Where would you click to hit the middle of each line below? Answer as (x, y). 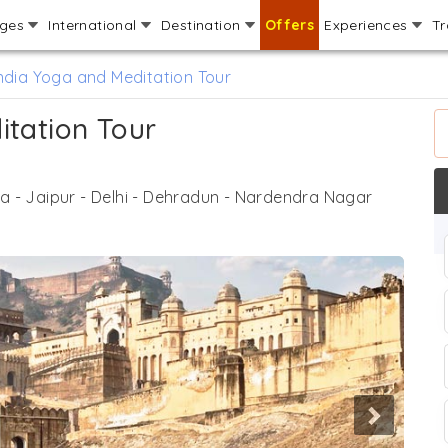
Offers (289, 25)
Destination (202, 25)
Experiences (368, 25)
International (94, 25)
